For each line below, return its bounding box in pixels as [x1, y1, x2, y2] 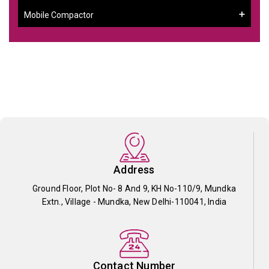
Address [113, 163, 155, 176]
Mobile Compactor [24, 10, 94, 20]
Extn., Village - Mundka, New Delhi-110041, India [41, 196, 227, 207]
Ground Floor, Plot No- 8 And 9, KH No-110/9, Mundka [32, 183, 237, 193]
